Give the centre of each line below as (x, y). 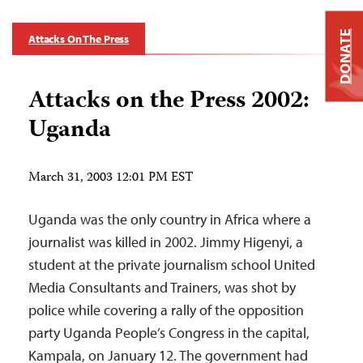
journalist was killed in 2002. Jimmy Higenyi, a (166, 242)
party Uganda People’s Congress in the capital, (169, 333)
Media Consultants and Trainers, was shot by (162, 287)
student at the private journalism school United (172, 265)
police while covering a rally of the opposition (166, 310)
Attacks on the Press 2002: (169, 102)
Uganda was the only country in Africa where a (170, 219)
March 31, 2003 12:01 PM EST (111, 178)
